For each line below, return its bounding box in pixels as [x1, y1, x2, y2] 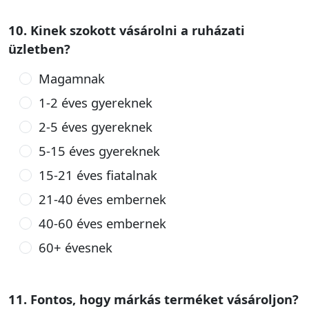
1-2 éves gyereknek [38, 94, 152, 111]
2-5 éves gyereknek [38, 118, 152, 135]
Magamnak [38, 70, 105, 87]
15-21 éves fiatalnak [38, 166, 157, 183]
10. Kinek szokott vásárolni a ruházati [8, 21, 245, 39]
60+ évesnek [38, 239, 112, 256]
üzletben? [8, 40, 70, 57]
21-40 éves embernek [38, 190, 166, 208]
